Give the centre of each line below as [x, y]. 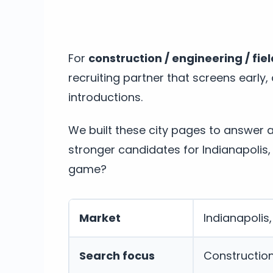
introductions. [105, 97]
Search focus [117, 255]
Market [100, 218]
